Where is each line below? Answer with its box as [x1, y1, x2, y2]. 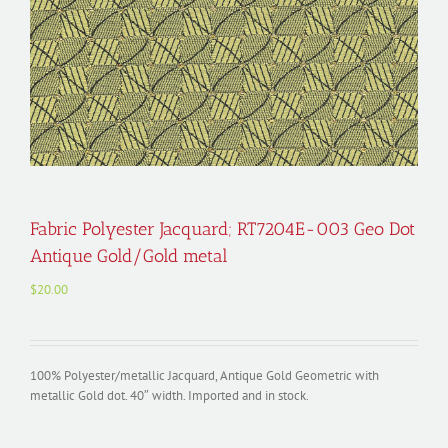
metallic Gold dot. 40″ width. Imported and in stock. [30, 387, 309, 404]
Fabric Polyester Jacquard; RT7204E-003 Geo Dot [30, 218, 415, 240]
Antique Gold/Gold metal [30, 245, 228, 267]
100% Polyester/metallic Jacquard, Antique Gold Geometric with [30, 367, 379, 384]
